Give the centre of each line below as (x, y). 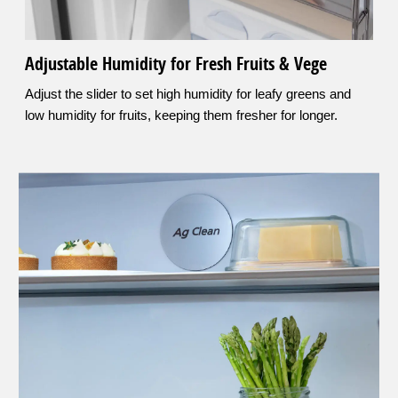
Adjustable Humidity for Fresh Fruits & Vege (176, 64)
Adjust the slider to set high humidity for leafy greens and (188, 94)
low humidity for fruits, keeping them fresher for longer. (181, 115)
